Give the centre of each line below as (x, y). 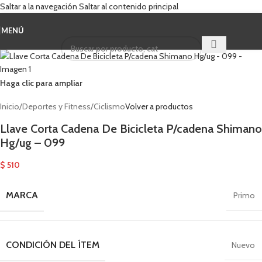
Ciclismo (109, 106)
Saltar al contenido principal (129, 6)
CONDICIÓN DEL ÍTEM (53, 245)
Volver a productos (159, 106)
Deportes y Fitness (56, 106)
